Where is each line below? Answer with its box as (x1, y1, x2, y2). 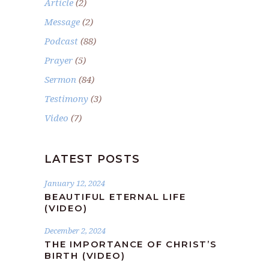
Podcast (44, 34, 78, 47)
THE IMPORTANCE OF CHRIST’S (44, 238, 217, 250)
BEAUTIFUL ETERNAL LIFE (44, 190, 186, 202)
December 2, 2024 (44, 225, 106, 236)
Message (44, 15, 80, 28)
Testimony (44, 92, 88, 104)
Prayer (44, 53, 73, 66)
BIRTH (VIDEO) (44, 249, 125, 261)
